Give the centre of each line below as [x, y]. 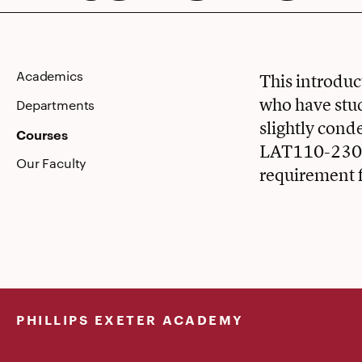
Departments [56, 105]
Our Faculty [52, 163]
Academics [50, 76]
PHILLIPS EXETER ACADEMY [130, 319]
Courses [42, 134]
